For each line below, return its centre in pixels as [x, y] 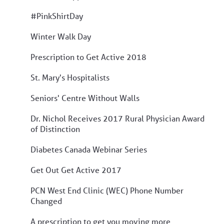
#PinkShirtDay [57, 15]
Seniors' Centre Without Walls [85, 97]
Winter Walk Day [61, 36]
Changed [46, 200]
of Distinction [55, 128]
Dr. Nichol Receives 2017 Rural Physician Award [117, 118]
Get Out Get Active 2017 [76, 169]
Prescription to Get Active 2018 [88, 56]
